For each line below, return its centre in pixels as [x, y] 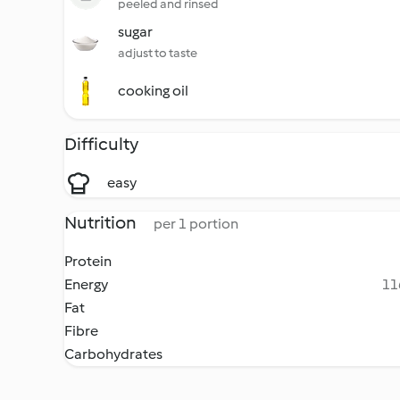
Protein [88, 261]
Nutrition [102, 222]
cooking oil [153, 91]
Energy [86, 284]
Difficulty [101, 144]
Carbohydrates [113, 354]
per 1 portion [196, 224]
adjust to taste [158, 53]
